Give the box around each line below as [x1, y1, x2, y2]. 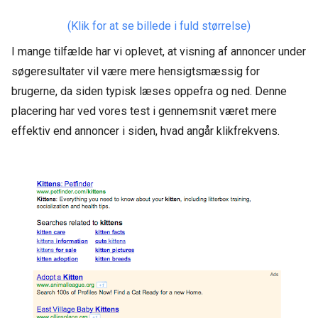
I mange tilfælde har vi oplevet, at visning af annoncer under [11, 45, 306, 58]
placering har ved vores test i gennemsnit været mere [11, 104, 277, 118]
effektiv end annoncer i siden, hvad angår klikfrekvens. [11, 124, 280, 138]
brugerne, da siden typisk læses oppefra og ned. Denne [11, 84, 287, 98]
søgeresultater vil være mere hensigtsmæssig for [11, 65, 260, 78]
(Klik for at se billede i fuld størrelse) [67, 19, 251, 33]
